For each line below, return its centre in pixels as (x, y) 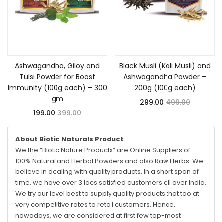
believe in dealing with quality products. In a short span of (107, 172)
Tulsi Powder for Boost (57, 77)
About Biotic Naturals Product (70, 139)
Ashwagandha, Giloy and (57, 66)
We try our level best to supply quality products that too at (107, 194)
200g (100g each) (165, 88)
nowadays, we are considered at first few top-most (98, 216)
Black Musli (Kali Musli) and (165, 66)
